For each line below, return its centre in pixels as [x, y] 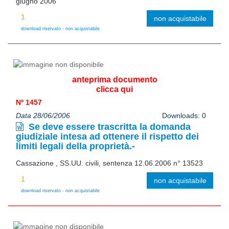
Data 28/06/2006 [43, 115]
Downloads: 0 [184, 115]
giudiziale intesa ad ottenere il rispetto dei [107, 136]
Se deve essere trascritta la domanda [108, 127]
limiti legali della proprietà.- [75, 146]
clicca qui [114, 89]
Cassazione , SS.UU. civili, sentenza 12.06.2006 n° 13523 [109, 163]
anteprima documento [114, 79]
